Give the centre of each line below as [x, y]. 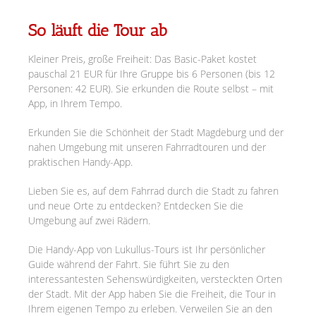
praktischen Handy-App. [80, 162]
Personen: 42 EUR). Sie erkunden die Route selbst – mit [151, 89]
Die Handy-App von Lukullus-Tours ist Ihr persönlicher [147, 249]
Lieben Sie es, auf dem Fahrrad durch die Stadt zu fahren [153, 191]
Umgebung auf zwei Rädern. [89, 220]
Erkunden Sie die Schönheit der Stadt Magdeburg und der [156, 132]
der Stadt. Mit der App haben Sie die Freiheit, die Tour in [152, 294]
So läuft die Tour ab [98, 30]
